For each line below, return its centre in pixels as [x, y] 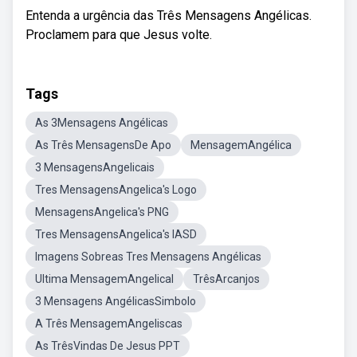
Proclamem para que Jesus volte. [119, 35]
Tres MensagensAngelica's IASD [116, 234]
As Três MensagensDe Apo [103, 145]
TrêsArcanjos [226, 279]
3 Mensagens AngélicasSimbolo [116, 301]
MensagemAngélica [241, 145]
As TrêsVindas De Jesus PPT [108, 346]
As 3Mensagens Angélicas [102, 123]
